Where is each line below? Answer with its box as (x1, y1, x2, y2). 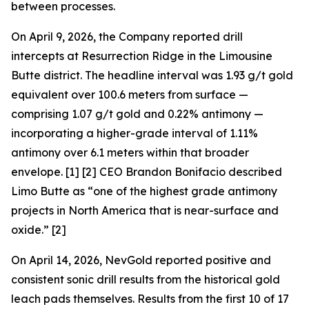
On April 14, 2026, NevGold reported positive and (11, 253, 271, 267)
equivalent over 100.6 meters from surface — (11, 88, 248, 101)
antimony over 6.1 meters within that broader (11, 146, 249, 159)
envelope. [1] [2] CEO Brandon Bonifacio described (11, 165, 282, 179)
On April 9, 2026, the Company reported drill (11, 30, 243, 43)
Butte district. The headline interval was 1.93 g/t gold (11, 68, 293, 82)
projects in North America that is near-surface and (11, 203, 279, 217)
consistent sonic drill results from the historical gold (11, 272, 280, 286)
